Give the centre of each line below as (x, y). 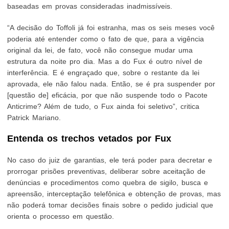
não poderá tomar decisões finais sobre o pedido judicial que (110, 205)
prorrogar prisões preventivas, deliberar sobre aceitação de (107, 171)
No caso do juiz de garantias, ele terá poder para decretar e (110, 160)
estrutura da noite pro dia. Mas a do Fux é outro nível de (105, 61)
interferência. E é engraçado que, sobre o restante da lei (104, 73)
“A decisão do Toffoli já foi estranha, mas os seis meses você (111, 28)
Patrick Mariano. (34, 118)
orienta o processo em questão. (61, 216)
